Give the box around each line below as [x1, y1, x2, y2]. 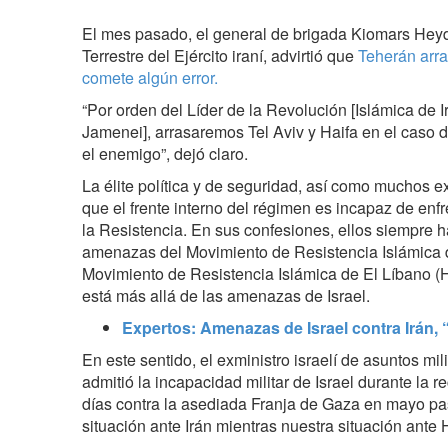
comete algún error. [82, 65, 218, 89]
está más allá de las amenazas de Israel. [82, 283, 370, 307]
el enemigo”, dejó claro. [82, 141, 248, 165]
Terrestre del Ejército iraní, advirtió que [82, 43, 358, 67]
